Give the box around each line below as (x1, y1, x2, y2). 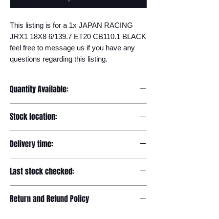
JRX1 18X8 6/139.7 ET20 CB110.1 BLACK (10, 32, 146, 41)
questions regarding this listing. (10, 55, 108, 63)
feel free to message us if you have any (10, 44, 135, 52)
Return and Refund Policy (10, 193, 89, 204)
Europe (10, 131, 33, 139)
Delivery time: (10, 138, 53, 150)
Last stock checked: (10, 166, 74, 177)
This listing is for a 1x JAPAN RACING (10, 21, 133, 29)
